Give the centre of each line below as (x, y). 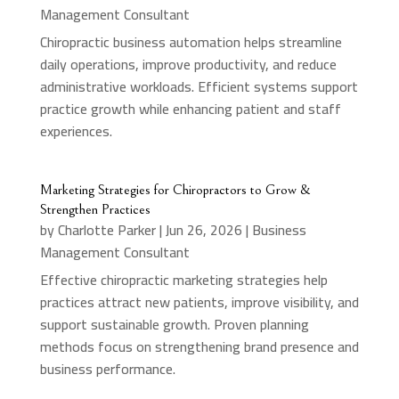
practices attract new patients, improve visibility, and (199, 301)
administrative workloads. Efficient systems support (199, 86)
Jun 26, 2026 (204, 229)
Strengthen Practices (95, 209)
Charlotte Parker (106, 229)
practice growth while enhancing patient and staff (190, 108)
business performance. (107, 368)
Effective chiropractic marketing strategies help (183, 279)
